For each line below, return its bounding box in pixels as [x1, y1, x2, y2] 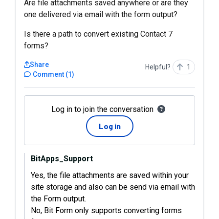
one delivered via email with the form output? [24, 10, 177, 19]
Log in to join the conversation [51, 105, 153, 114]
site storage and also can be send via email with [31, 182, 195, 192]
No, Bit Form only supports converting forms [31, 206, 182, 215]
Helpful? [145, 63, 171, 71]
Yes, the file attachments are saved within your [31, 171, 189, 180]
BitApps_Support [31, 154, 93, 163]
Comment [33, 70, 64, 78]
